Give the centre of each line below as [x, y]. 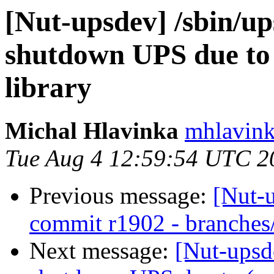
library [48, 87]
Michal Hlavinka [92, 131]
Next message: [102, 251]
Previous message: [121, 196]
